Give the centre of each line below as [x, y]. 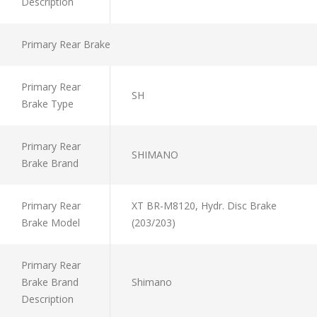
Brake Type [47, 103]
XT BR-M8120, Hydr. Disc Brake [204, 205]
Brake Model [51, 222]
